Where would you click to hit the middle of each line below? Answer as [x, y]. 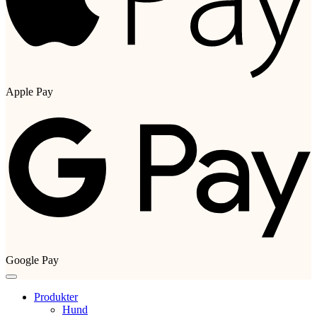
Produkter [56, 296]
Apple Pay [29, 91]
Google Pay [32, 260]
